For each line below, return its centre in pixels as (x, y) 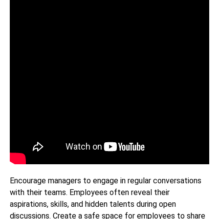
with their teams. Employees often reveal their (90, 192)
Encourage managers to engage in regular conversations (106, 180)
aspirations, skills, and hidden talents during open (93, 204)
